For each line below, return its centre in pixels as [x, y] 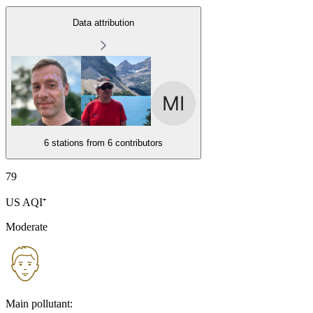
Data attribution [103, 22]
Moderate [27, 226]
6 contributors [135, 143]
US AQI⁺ [26, 202]
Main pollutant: [39, 303]
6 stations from [74, 143]
